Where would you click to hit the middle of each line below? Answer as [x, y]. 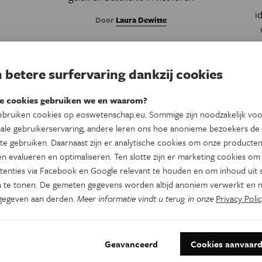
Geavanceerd [131, 244]
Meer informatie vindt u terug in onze [146, 199]
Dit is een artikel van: [191, 205]
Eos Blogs [190, 218]
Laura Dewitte [141, 20]
